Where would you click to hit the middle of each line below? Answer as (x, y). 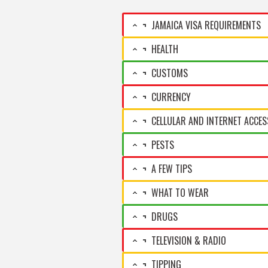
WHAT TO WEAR (179, 192)
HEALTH (164, 49)
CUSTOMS (169, 73)
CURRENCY (170, 97)
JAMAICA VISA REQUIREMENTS (205, 25)
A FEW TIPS (171, 168)
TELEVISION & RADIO (188, 240)
